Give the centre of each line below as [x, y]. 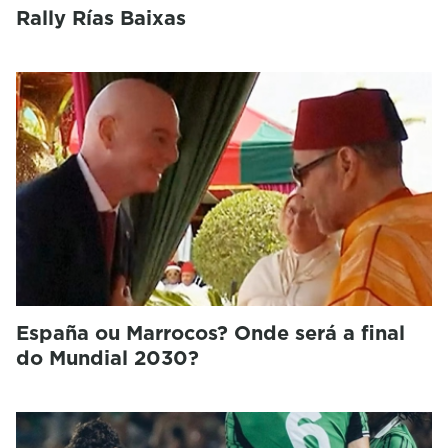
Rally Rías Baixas [101, 17]
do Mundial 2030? [107, 357]
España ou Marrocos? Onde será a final [210, 332]
